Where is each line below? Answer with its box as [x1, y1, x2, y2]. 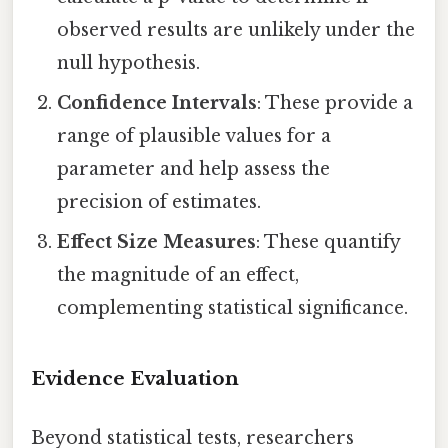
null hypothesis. [57, 51, 201, 74]
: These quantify [256, 230, 401, 253]
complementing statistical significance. [57, 296, 409, 319]
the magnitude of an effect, [57, 263, 300, 286]
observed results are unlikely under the [57, 18, 416, 41]
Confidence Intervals [57, 91, 258, 114]
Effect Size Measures [57, 230, 257, 253]
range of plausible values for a [57, 124, 332, 147]
